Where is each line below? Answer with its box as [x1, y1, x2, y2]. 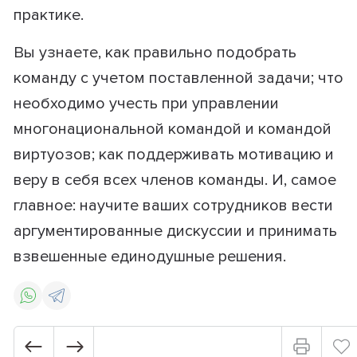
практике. [13, 6, 84, 25]
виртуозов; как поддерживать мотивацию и [13, 145, 334, 164]
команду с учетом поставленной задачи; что [13, 69, 343, 88]
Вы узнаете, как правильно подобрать [13, 43, 296, 62]
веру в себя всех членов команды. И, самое [13, 171, 336, 190]
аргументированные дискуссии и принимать [13, 222, 337, 241]
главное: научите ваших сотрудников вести [13, 196, 333, 215]
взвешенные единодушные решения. [13, 247, 286, 266]
